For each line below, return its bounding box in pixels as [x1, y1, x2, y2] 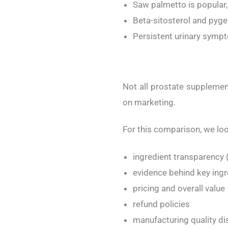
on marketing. [123, 97, 176, 107]
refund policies [133, 199, 190, 210]
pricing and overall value [133, 183, 225, 194]
